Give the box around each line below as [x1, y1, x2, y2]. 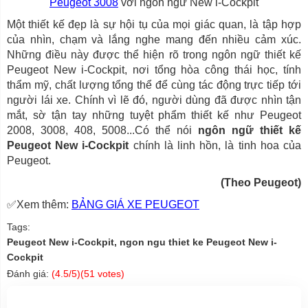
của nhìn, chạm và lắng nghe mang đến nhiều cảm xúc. [7, 33, 301, 45]
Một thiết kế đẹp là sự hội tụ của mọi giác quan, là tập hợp [7, 18, 301, 30]
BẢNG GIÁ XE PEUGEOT [71, 198, 199, 210]
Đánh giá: [7, 267, 52, 279]
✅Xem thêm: [7, 198, 71, 210]
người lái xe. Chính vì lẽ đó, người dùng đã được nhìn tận [7, 93, 301, 106]
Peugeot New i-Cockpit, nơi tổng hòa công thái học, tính [7, 63, 301, 76]
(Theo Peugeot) [221, 176, 301, 188]
